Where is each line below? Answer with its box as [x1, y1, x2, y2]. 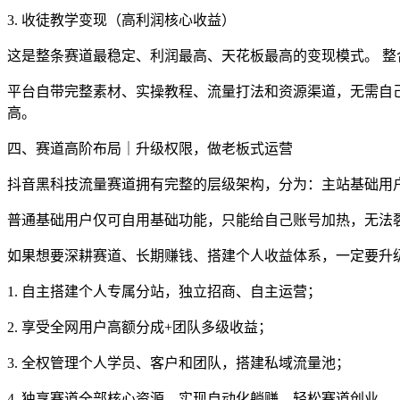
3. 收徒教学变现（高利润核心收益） [7, 12, 236, 28]
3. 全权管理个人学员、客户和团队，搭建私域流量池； [7, 354, 350, 371]
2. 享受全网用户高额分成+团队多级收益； [7, 319, 272, 335]
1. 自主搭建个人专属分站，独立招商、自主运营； [7, 283, 321, 299]
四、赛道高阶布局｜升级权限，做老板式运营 [7, 140, 293, 156]
